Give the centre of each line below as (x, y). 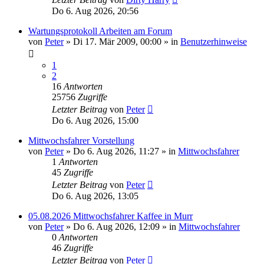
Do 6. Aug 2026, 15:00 (95, 121)
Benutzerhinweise (214, 42)
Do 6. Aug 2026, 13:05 (95, 196)
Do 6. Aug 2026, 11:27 (116, 151)
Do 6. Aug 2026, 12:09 (116, 227)
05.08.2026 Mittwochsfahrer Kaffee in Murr (110, 216)
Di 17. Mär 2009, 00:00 (117, 42)
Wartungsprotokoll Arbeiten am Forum (100, 31)
